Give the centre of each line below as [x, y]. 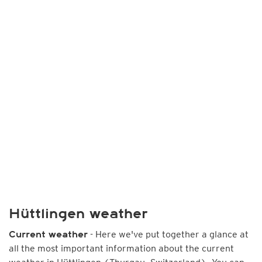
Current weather [48, 235]
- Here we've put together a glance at [168, 234]
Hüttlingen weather [78, 214]
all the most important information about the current [121, 248]
